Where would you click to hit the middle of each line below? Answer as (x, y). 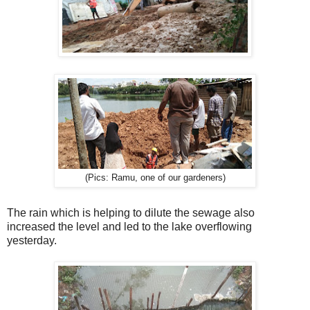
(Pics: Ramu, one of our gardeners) (155, 177)
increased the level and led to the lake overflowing (129, 227)
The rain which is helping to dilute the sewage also (131, 213)
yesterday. (33, 241)
